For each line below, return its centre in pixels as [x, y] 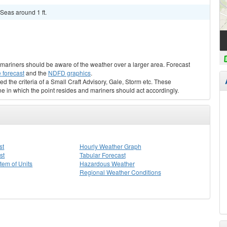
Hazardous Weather [107, 163]
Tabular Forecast [102, 155]
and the [36, 73]
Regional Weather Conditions [120, 172]
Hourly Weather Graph [110, 146]
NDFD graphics [69, 73]
